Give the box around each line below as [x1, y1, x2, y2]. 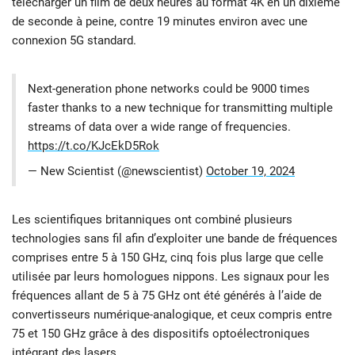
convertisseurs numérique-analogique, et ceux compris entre [12, 307, 332, 323]
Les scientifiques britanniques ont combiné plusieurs [12, 212, 292, 227]
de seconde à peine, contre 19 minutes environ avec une [12, 13, 307, 29]
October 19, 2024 [206, 163, 295, 178]
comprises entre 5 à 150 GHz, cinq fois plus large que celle [12, 250, 323, 265]
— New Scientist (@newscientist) [28, 163, 206, 178]
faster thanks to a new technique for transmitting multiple [28, 101, 333, 116]
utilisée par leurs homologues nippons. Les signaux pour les [12, 269, 330, 284]
